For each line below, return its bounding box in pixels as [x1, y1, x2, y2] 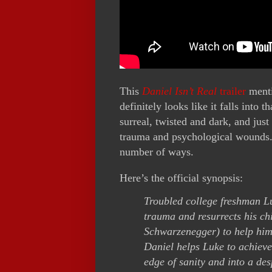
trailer [217, 84, 246, 97]
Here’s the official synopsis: [120, 171, 243, 184]
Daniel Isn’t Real [142, 84, 217, 97]
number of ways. [120, 145, 194, 158]
